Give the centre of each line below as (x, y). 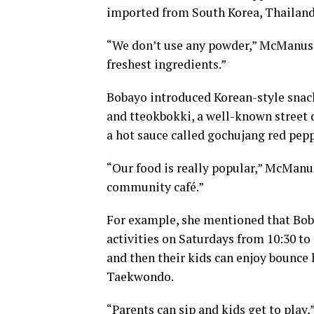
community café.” (155, 187)
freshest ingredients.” (166, 64)
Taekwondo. (140, 277)
